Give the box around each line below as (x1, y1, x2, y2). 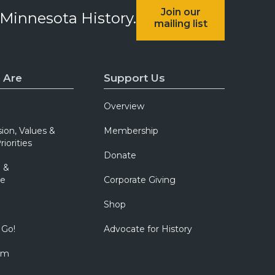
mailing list (153, 18, 207, 29)
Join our (160, 6, 201, 18)
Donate (104, 150, 137, 161)
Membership (104, 125, 159, 136)
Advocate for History (104, 223, 193, 234)
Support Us (104, 72, 166, 84)
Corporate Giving (104, 174, 176, 185)
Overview (104, 101, 145, 112)
